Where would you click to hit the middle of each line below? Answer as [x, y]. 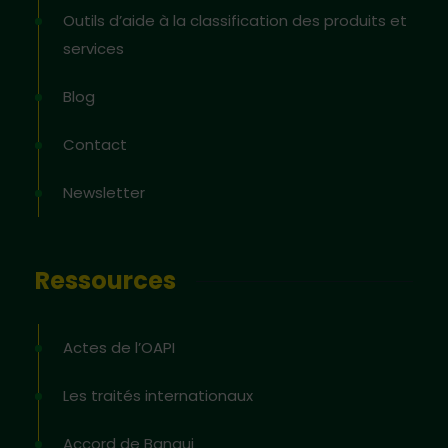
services [93, 48]
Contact [95, 144]
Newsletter [104, 192]
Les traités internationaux [158, 395]
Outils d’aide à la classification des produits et [235, 20]
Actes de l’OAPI [119, 347]
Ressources [105, 280]
